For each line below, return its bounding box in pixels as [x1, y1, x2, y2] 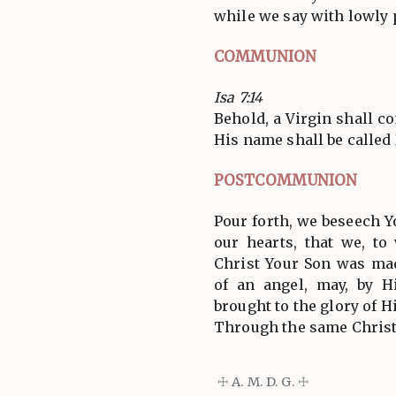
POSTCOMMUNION [214, 170, 358, 190]
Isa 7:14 [214, 88, 263, 106]
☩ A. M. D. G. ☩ [217, 373, 310, 390]
